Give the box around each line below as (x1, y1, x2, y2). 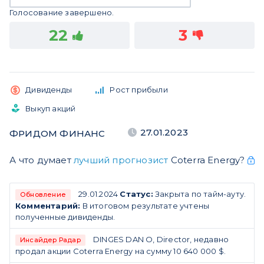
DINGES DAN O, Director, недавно (93, 235, 229, 245)
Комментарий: (15, 201, 81, 211)
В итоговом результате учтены (80, 201, 210, 211)
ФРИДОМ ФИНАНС (9, 128, 105, 140)
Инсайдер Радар (20, 236, 81, 245)
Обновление (20, 190, 66, 199)
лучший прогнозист (73, 154, 169, 166)
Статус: (120, 189, 153, 199)
